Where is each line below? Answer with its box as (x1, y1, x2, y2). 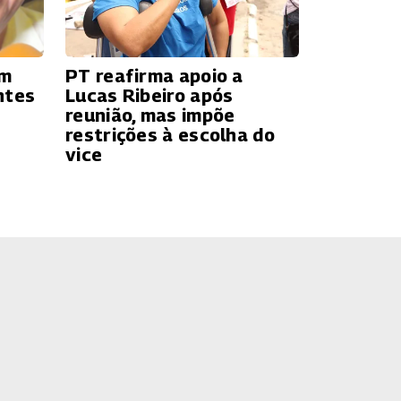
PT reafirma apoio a (65, 64, 243, 87)
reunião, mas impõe (65, 104, 235, 126)
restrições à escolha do (65, 124, 275, 146)
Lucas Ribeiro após (65, 84, 234, 107)
